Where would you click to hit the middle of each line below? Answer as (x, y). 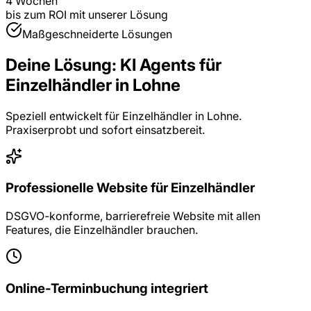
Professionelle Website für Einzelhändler (130, 188)
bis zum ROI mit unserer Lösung (87, 14)
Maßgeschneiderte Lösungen (97, 34)
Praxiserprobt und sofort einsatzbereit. (105, 129)
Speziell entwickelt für (64, 116)
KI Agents (158, 65)
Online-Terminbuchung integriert (107, 288)
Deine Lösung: (63, 65)
